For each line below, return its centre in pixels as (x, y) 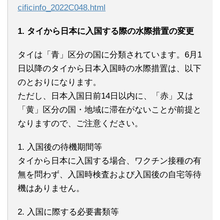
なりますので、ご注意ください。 (80, 123)
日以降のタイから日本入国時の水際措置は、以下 (110, 68)
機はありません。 (51, 188)
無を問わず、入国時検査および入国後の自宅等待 (110, 174)
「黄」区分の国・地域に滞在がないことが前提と (110, 110)
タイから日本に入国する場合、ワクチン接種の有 (110, 161)
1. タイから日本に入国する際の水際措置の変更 (106, 31)
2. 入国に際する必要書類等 (68, 212)
